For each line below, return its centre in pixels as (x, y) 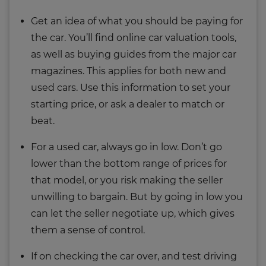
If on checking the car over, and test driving (134, 256)
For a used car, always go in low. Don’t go (126, 147)
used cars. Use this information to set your (131, 87)
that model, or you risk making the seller (127, 180)
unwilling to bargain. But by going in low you (137, 197)
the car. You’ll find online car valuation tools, (134, 37)
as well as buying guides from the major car (134, 54)
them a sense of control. (88, 230)
